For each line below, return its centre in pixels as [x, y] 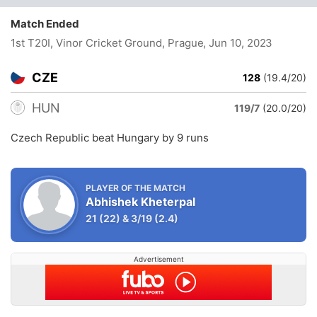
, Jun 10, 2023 [238, 43]
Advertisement [158, 259]
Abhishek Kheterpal [140, 202]
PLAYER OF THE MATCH [136, 188]
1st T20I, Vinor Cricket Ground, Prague [109, 43]
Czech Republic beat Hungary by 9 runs [110, 138]
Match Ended [48, 24]
